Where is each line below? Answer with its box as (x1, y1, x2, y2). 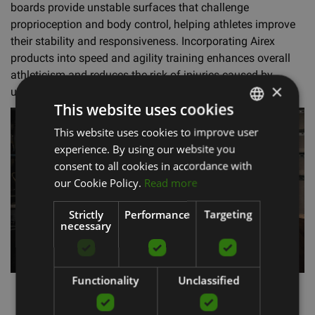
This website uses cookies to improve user (54, 124, 259, 139)
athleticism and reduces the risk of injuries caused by (11, 67, 273, 82)
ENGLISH (239, 148, 271, 159)
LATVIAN (239, 124, 271, 135)
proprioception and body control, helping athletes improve (11, 17, 295, 31)
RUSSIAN (239, 172, 271, 183)
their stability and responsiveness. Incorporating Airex (11, 34, 275, 48)
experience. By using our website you (54, 141, 236, 155)
